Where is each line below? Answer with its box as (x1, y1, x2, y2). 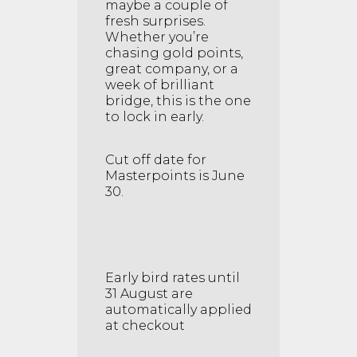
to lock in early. (105, 109, 204, 125)
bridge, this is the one (105, 93, 251, 109)
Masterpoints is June (105, 168, 245, 184)
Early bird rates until (105, 270, 240, 286)
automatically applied (105, 302, 252, 318)
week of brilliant (105, 77, 214, 93)
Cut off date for (105, 152, 206, 168)
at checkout (105, 318, 185, 334)
